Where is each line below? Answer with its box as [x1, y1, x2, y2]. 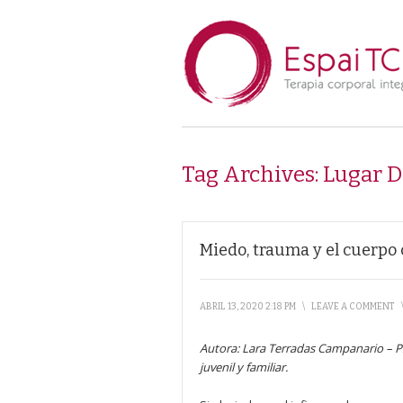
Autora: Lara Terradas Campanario [200, 340, 383, 356]
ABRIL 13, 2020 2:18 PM [200, 301, 296, 312]
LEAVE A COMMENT [311, 301, 395, 312]
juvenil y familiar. [200, 359, 288, 375]
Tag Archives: [182, 162, 323, 187]
